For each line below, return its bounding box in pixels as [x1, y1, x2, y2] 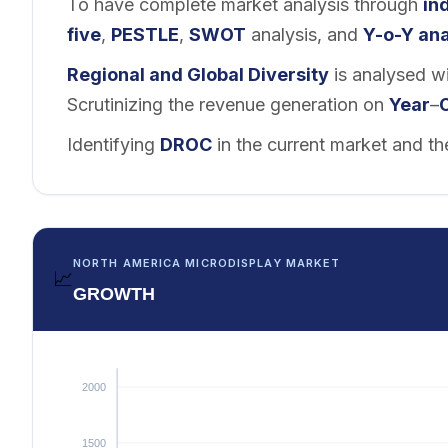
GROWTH [73, 283, 155, 304]
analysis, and [246, 23, 363, 45]
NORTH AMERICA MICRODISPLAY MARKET [73, 255, 341, 270]
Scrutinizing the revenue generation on [67, 93, 389, 115]
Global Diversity [187, 63, 329, 85]
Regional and [67, 63, 187, 85]
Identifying [67, 133, 160, 155]
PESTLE [111, 23, 179, 45]
